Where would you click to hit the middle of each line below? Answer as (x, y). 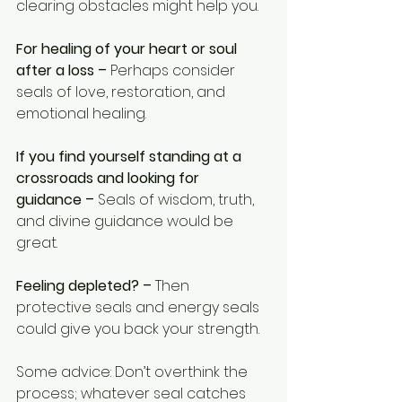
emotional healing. (81, 113)
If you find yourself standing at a (131, 156)
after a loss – (61, 70)
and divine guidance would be (127, 221)
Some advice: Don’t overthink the (134, 371)
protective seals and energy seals (140, 307)
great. (37, 242)
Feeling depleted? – (84, 285)
